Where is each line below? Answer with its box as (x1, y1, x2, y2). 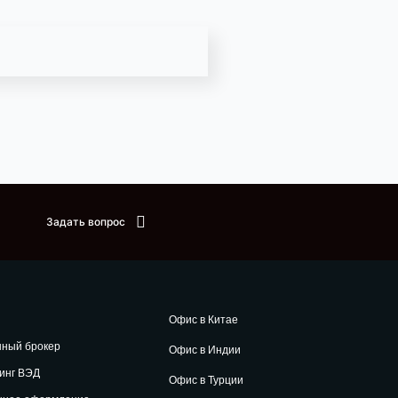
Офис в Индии (168, 342, 241, 357)
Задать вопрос (46, 215, 126, 228)
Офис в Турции (168, 372, 243, 387)
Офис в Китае (168, 312, 238, 327)
